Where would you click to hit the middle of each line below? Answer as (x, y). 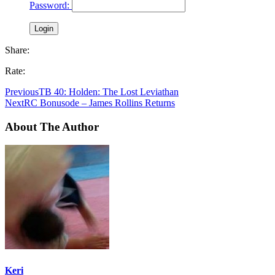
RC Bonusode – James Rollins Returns (99, 103)
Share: (17, 50)
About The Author (52, 126)
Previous (22, 91)
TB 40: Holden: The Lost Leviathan (109, 91)
